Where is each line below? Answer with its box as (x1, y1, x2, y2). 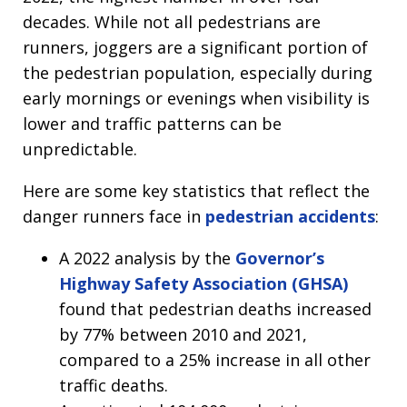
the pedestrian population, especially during (23, 62, 372, 84)
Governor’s (235, 247, 324, 270)
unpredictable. (23, 138, 137, 161)
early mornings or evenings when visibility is (23, 87, 370, 110)
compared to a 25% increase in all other (59, 349, 371, 372)
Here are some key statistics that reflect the (23, 180, 370, 203)
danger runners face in (23, 205, 205, 228)
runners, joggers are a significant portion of (23, 36, 368, 59)
